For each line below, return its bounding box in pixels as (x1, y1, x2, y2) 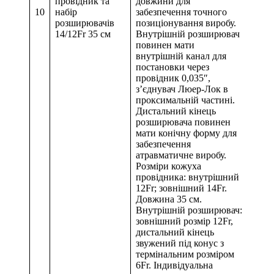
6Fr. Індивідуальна (136, 260, 213, 271)
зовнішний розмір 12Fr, (136, 216, 233, 227)
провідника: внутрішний (136, 172, 239, 183)
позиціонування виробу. (136, 18, 236, 29)
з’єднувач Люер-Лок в (136, 84, 228, 95)
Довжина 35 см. (136, 194, 202, 205)
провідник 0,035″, (136, 73, 210, 84)
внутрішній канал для (136, 51, 226, 62)
